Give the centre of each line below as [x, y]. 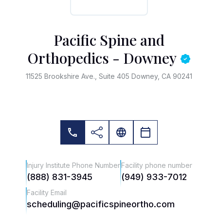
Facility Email [47, 192]
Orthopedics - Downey [102, 58]
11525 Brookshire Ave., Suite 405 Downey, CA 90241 [109, 76]
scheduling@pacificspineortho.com [101, 204]
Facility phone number [157, 165]
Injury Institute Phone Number [73, 165]
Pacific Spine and [109, 40]
